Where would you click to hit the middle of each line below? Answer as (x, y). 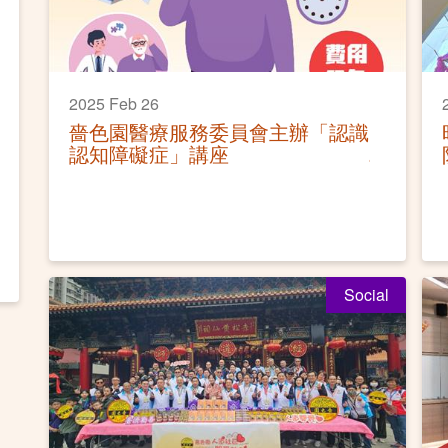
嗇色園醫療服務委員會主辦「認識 (219, 131)
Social (366, 294)
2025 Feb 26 (114, 103)
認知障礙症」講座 (149, 153)
